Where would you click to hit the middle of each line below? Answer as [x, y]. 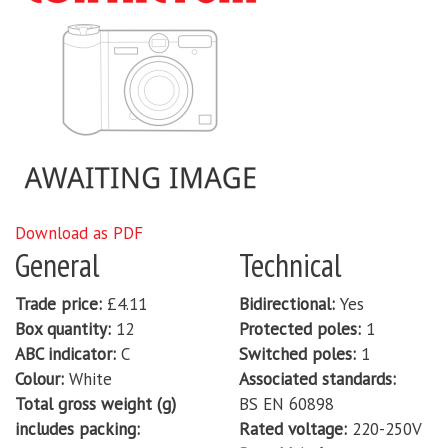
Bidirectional [285, 304]
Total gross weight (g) [95, 404]
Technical [290, 265]
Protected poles [298, 329]
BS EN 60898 [286, 404]
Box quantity [61, 329]
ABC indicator [63, 354]
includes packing [75, 429]
